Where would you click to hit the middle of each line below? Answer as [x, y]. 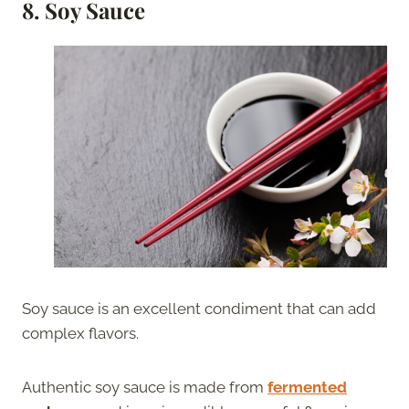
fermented [307, 387]
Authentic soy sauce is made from [145, 387]
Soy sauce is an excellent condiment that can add [199, 308]
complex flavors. [82, 333]
